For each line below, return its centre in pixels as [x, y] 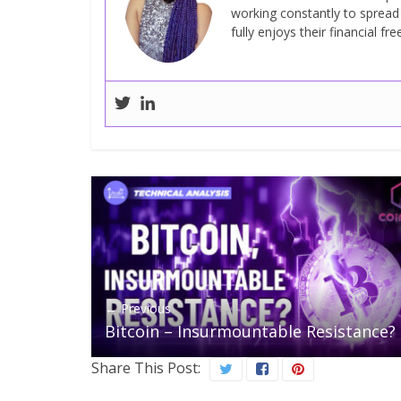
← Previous [138, 308]
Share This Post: [146, 367]
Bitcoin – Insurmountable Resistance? [250, 331]
